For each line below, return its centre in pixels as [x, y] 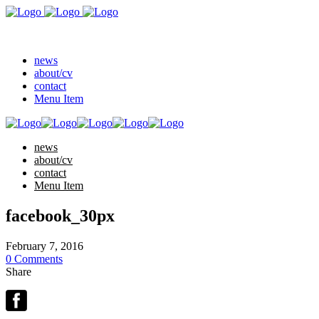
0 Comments [34, 258]
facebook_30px [60, 215]
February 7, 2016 [45, 246]
